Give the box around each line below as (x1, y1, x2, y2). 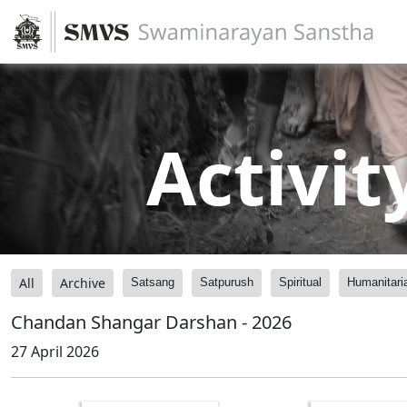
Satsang (131, 275, 174, 289)
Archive (60, 274, 105, 292)
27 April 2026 (11, 342, 99, 362)
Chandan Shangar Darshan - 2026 (11, 310, 292, 334)
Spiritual (279, 275, 322, 289)
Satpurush (200, 275, 253, 289)
